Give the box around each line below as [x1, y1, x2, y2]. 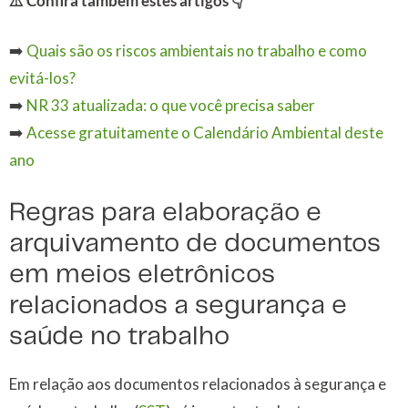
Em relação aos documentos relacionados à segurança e [9, 373, 386, 393]
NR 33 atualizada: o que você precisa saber [26, 96, 315, 116]
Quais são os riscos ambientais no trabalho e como [26, 41, 367, 61]
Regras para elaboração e [9, 199, 321, 226]
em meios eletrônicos [9, 261, 275, 288]
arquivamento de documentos [9, 230, 381, 257]
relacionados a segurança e [9, 292, 347, 319]
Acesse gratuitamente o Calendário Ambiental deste [26, 123, 383, 143]
